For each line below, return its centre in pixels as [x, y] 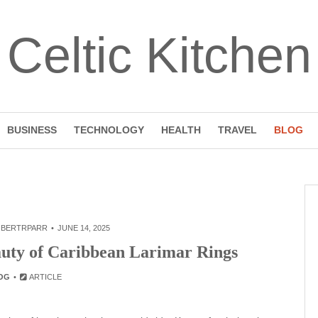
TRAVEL [237, 130]
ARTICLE [45, 277]
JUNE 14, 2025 [83, 228]
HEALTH [181, 130]
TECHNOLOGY [109, 130]
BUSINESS [32, 130]
